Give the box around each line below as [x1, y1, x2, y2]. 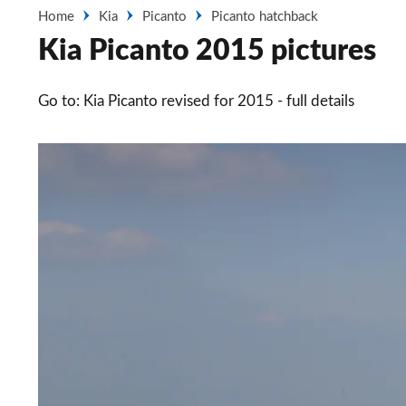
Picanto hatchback [211, 10, 318, 24]
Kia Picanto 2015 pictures [38, 36, 376, 65]
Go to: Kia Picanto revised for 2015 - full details [38, 93, 354, 109]
